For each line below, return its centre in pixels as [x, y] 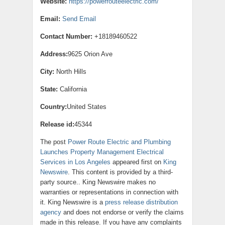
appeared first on [137, 162]
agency [51, 212]
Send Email [79, 19]
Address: [54, 54]
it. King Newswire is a [73, 202]
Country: [53, 107]
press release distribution [141, 202]
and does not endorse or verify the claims [123, 212]
